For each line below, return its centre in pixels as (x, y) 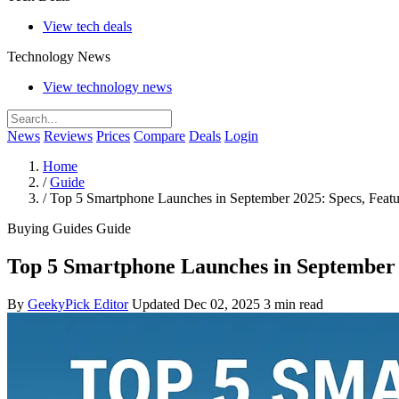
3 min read (293, 305)
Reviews (68, 136)
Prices (113, 136)
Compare (159, 136)
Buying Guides (50, 229)
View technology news (107, 87)
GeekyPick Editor (78, 305)
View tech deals (87, 27)
